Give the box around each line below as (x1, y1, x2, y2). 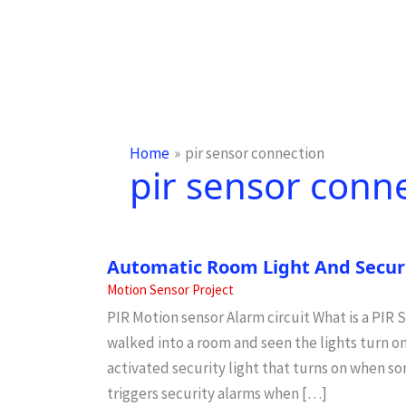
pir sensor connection (185, 142, 325, 163)
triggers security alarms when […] (106, 382, 327, 403)
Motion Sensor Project (106, 281, 234, 299)
